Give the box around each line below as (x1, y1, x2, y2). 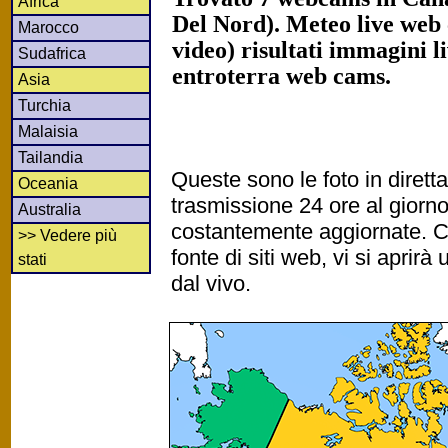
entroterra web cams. (172, 62, 391, 89)
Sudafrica (18, 44, 86, 62)
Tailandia (18, 148, 83, 166)
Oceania (18, 174, 78, 192)
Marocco (18, 18, 79, 36)
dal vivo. (171, 270, 251, 296)
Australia (18, 200, 81, 218)
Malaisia (18, 122, 78, 140)
